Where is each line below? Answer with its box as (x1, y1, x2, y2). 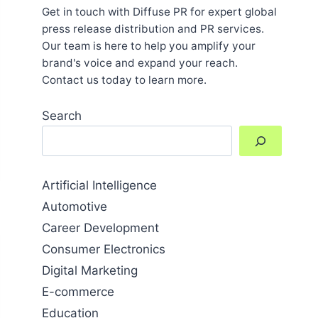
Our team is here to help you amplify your (42, 38, 256, 53)
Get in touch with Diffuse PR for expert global (42, 4, 278, 18)
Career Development (42, 220, 160, 235)
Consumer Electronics (42, 241, 166, 256)
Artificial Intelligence (42, 177, 158, 192)
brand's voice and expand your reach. (42, 55, 238, 70)
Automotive (42, 199, 108, 214)
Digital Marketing (42, 263, 138, 278)
